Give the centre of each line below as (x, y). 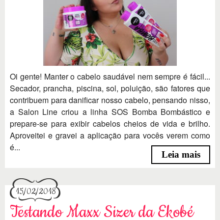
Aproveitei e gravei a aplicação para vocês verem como (110, 135)
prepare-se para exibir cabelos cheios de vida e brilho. (110, 123)
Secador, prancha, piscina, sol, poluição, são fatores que (110, 88)
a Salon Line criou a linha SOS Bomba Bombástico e (110, 111)
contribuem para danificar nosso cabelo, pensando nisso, (110, 100)
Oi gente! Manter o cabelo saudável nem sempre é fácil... (110, 76)
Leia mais (181, 154)
